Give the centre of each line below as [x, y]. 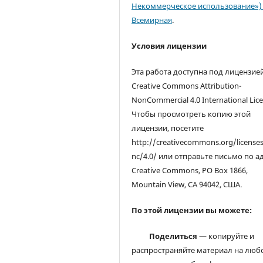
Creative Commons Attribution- [187, 86]
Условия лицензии [169, 46]
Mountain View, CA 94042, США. [187, 185]
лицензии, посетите [168, 128]
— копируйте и [226, 236]
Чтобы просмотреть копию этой [191, 114]
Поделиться [173, 236]
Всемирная [152, 20]
